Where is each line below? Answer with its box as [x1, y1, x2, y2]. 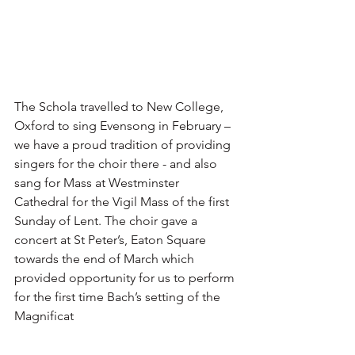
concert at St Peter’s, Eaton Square [14, 231, 209, 247]
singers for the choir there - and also [14, 155, 220, 171]
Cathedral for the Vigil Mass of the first [14, 193, 232, 209]
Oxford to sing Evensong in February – [14, 117, 234, 133]
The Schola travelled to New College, [14, 98, 227, 114]
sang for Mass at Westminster [14, 174, 182, 190]
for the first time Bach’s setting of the [14, 288, 223, 304]
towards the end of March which [14, 250, 197, 266]
